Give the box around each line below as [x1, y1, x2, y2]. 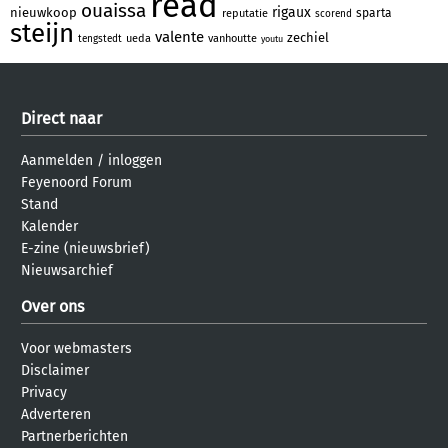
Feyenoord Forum [21, 173, 132, 191]
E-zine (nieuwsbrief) [21, 239, 150, 257]
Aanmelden [21, 151, 93, 169]
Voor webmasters [21, 339, 132, 357]
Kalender [21, 217, 78, 235]
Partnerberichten [21, 427, 128, 445]
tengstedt [78, 32, 122, 45]
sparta [356, 5, 392, 20]
